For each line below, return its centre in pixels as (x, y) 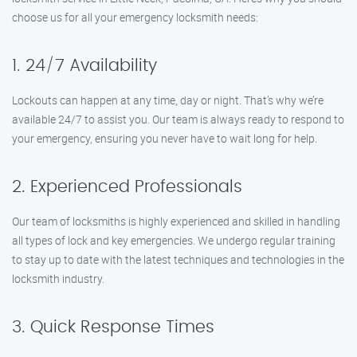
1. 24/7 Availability (84, 66)
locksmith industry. (58, 279)
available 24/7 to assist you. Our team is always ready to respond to (178, 119)
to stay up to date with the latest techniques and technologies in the (178, 259)
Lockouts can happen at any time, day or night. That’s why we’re (168, 100)
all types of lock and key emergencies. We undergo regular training (174, 240)
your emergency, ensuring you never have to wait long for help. (165, 138)
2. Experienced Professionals (127, 187)
